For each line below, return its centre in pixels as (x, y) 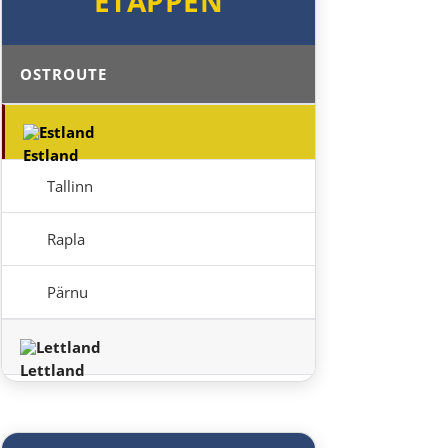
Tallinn (70, 186)
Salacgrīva (81, 401)
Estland (67, 132)
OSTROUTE (63, 74)
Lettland (68, 347)
